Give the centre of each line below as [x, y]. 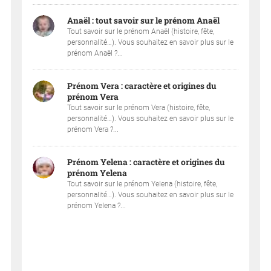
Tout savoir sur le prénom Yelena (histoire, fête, [142, 184]
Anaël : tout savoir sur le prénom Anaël [144, 20]
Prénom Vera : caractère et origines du [142, 86]
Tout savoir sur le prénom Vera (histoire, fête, [139, 108]
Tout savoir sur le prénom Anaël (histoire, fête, [141, 31]
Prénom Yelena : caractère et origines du [146, 162]
